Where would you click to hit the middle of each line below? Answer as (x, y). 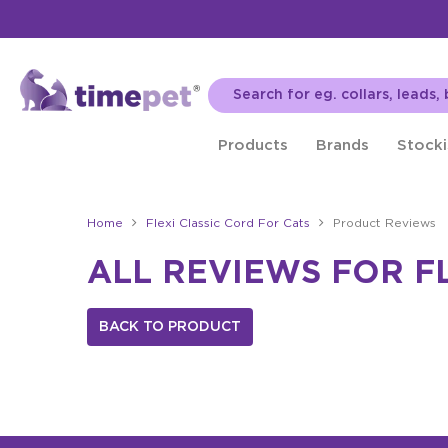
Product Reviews (384, 223)
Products (253, 145)
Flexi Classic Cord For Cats (228, 223)
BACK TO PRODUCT (170, 327)
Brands (343, 145)
